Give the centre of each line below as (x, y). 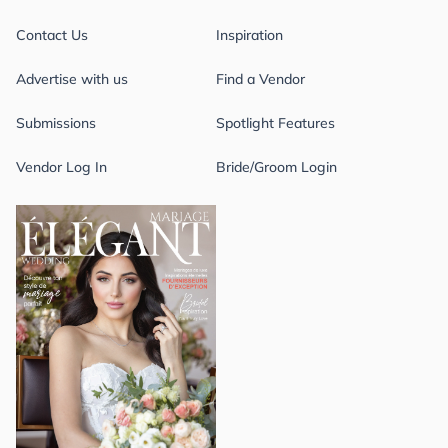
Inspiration (249, 34)
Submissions (56, 122)
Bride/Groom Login (276, 166)
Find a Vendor (260, 78)
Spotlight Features (275, 122)
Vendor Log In (61, 166)
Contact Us (52, 34)
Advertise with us (72, 78)
